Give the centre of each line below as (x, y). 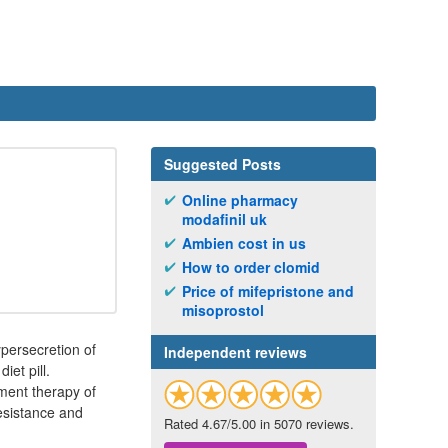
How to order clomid (251, 267)
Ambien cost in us (244, 243)
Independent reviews (235, 352)
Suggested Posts (222, 164)
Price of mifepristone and (268, 291)
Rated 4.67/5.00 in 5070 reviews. (259, 424)
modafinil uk (224, 219)
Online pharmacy (240, 200)
